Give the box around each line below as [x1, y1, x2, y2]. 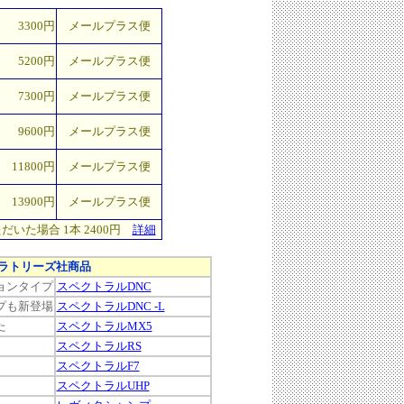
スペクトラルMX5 [56, 319, 152, 333]
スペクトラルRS [56, 339, 142, 353]
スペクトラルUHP [56, 379, 150, 392]
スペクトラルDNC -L [56, 299, 165, 313]
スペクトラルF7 [56, 359, 140, 372]
